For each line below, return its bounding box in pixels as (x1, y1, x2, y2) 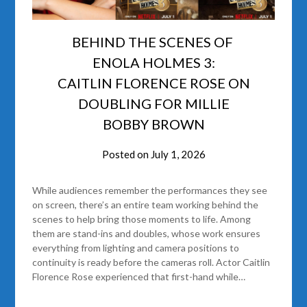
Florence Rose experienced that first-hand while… (32, 270, 246, 282)
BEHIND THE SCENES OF (71, 33, 236, 50)
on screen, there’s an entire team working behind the (32, 198, 259, 210)
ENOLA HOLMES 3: (92, 53, 215, 71)
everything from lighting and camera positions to (32, 241, 240, 254)
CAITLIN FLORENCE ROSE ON (57, 74, 250, 91)
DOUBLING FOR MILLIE (77, 95, 230, 112)
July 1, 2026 (150, 147, 206, 160)
